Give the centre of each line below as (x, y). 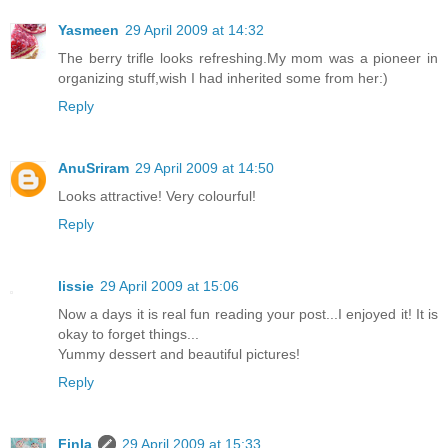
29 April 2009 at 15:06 (169, 286)
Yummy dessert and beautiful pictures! (179, 354)
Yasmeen (88, 30)
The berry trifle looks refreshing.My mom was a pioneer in (248, 58)
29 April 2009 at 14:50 (204, 168)
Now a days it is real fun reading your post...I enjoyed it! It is (248, 314)
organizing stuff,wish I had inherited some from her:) (223, 78)
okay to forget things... (128, 334)
